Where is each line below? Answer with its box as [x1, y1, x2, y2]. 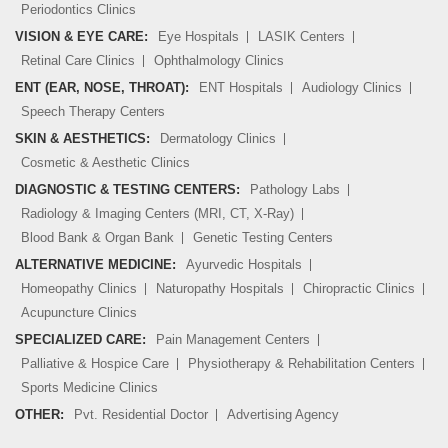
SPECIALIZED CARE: [15, 332, 146, 348]
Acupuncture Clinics [21, 305, 137, 321]
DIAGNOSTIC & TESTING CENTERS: [15, 182, 240, 198]
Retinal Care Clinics [21, 53, 135, 69]
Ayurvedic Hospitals [186, 257, 302, 273]
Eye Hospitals [158, 29, 239, 45]
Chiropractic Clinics [303, 281, 415, 297]
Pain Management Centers [156, 332, 310, 348]
